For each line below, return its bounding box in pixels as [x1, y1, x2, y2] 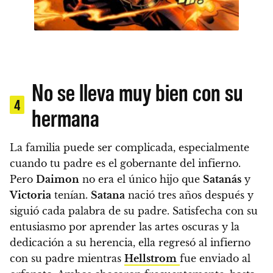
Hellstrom [124, 252, 177, 264]
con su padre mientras [10, 252, 124, 264]
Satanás [203, 172, 241, 185]
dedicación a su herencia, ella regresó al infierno [10, 236, 250, 249]
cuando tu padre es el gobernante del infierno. [10, 157, 241, 169]
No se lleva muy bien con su [32, 76, 243, 106]
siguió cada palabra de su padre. [10, 204, 169, 217]
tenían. [51, 188, 91, 201]
